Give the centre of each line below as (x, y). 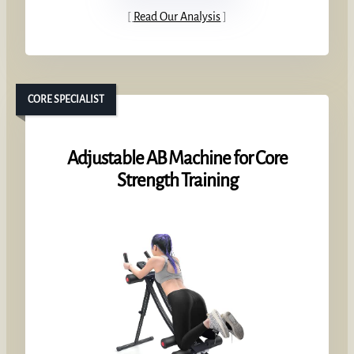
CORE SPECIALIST (66, 99)
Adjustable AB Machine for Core (177, 159)
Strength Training (177, 181)
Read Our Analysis (177, 17)
